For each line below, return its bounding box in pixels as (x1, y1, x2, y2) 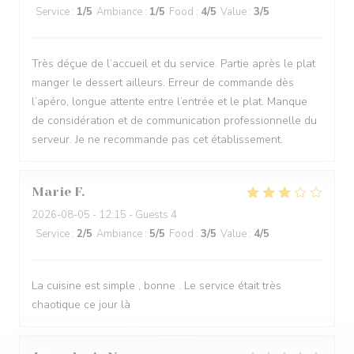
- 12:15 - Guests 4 (90, 208, 177, 222)
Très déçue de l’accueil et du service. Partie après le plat (32, 56, 315, 71)
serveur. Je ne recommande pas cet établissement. (32, 132, 283, 147)
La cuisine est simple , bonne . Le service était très (32, 278, 281, 293)
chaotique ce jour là (32, 297, 130, 312)
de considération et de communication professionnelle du (32, 113, 317, 128)
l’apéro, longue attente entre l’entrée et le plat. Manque (32, 94, 307, 109)
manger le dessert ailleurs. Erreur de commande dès (32, 75, 294, 90)
